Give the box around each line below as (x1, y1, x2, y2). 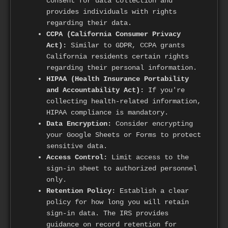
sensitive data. (46, 142, 107, 151)
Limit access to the (107, 153, 189, 162)
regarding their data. (46, 19, 132, 27)
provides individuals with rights (46, 8, 177, 16)
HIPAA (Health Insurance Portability (46, 75, 189, 83)
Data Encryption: (46, 120, 111, 128)
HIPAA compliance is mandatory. (46, 108, 168, 117)
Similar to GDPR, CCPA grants (67, 41, 185, 50)
